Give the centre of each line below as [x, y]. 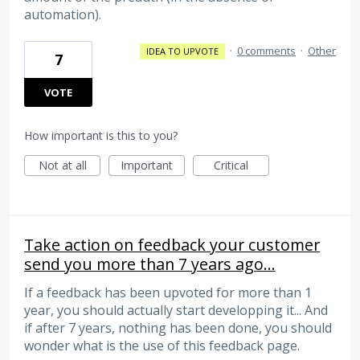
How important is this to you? [101, 135]
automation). [63, 14]
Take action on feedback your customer [172, 244]
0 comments [266, 50]
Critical [231, 165]
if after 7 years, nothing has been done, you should [178, 327]
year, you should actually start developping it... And [176, 310]
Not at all [62, 165]
